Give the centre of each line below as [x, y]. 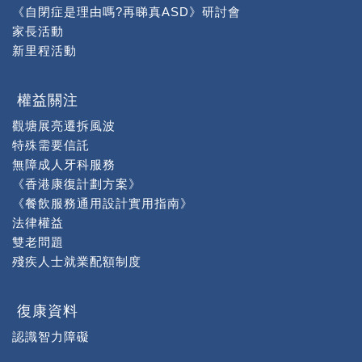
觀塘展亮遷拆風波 [64, 126]
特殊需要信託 [51, 145]
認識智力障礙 [51, 337]
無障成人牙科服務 [64, 164]
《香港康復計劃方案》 [77, 184]
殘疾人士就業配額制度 [77, 261]
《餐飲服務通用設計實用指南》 [103, 203]
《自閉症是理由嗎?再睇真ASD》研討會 [126, 12]
